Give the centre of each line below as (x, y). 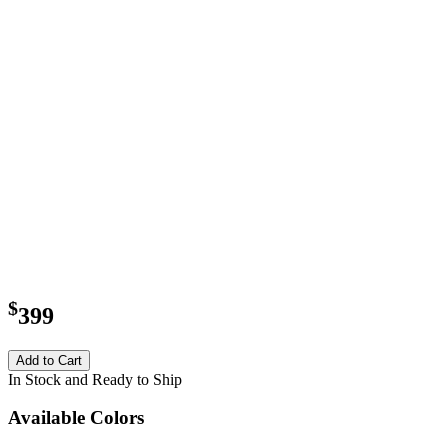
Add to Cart (49, 360)
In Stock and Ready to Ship (95, 379)
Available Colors (76, 418)
